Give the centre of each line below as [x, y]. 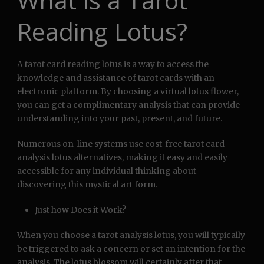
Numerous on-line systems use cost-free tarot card [121, 144]
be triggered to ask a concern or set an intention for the [131, 249]
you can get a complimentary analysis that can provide [128, 105]
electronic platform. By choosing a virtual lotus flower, [128, 92]
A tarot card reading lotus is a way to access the [113, 65]
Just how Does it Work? [80, 210]
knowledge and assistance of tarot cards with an [116, 78]
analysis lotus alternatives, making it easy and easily [122, 158]
